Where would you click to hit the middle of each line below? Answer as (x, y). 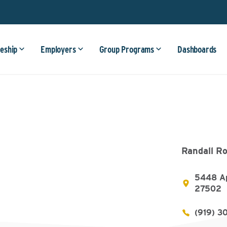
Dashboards (197, 49)
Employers (58, 49)
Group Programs (127, 49)
